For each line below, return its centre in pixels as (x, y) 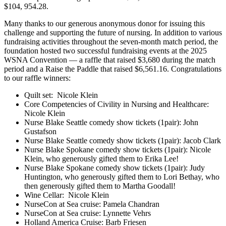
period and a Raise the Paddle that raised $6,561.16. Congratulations (113, 69)
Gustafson (40, 131)
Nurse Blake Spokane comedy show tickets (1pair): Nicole (118, 149)
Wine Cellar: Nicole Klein (67, 195)
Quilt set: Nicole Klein (61, 95)
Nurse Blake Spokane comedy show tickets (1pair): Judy (115, 167)
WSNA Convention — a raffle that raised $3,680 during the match (110, 60)
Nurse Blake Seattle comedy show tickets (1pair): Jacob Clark (123, 140)
